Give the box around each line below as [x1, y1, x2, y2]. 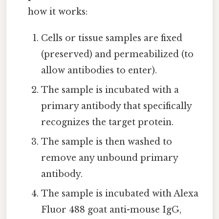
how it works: [28, 6, 88, 17]
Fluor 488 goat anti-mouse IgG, [41, 204, 181, 215]
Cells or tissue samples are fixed [41, 32, 182, 44]
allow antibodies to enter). [41, 65, 157, 76]
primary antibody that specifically [41, 100, 192, 111]
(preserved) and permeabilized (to [41, 48, 194, 60]
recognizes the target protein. [41, 116, 174, 128]
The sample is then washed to [41, 136, 172, 147]
